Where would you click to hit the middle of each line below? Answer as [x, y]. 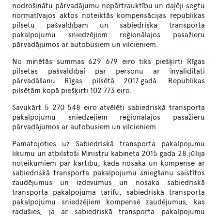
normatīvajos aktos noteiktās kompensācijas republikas [108, 16]
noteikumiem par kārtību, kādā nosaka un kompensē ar [108, 163]
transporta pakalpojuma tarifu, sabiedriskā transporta [108, 193]
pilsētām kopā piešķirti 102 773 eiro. [72, 91]
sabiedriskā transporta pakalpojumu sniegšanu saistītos [108, 173]
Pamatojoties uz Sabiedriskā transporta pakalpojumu [108, 144]
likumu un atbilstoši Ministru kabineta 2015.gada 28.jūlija [108, 154]
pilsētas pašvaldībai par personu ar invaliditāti [108, 71]
